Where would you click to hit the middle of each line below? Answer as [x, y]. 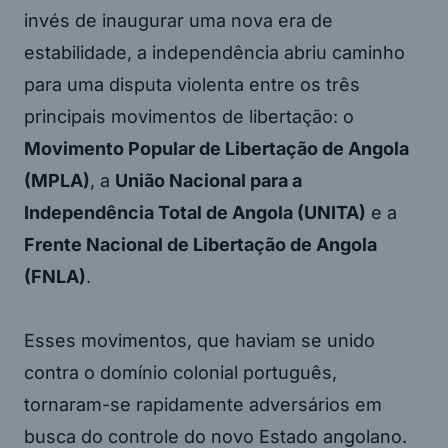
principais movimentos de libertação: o [189, 117]
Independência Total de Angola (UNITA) [195, 213]
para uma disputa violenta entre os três [192, 85]
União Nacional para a [208, 181]
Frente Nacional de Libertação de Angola [200, 245]
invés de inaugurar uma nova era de [178, 21]
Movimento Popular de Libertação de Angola [216, 149]
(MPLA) [57, 181]
